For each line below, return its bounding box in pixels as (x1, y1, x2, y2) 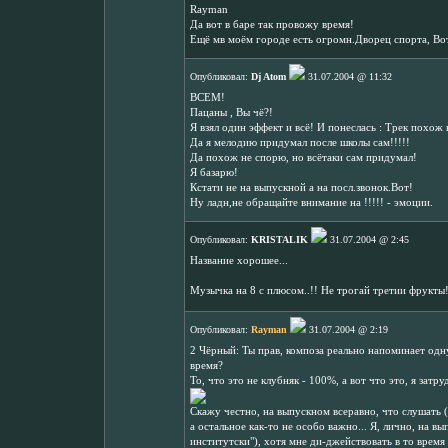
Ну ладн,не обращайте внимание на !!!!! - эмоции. (190, 197, 433, 208)
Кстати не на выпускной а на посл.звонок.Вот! (190, 182, 413, 193)
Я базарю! (190, 167, 238, 178)
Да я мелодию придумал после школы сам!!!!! (190, 137, 410, 148)
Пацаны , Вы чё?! (190, 107, 273, 118)
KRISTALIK (251, 234, 308, 245)
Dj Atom (251, 71, 286, 82)
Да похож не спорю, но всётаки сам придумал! (190, 152, 417, 163)
